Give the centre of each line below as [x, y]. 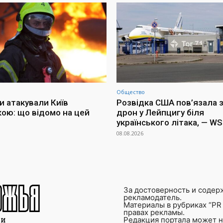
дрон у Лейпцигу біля [160, 113]
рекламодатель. [153, 198]
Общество [131, 92]
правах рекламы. [154, 213]
